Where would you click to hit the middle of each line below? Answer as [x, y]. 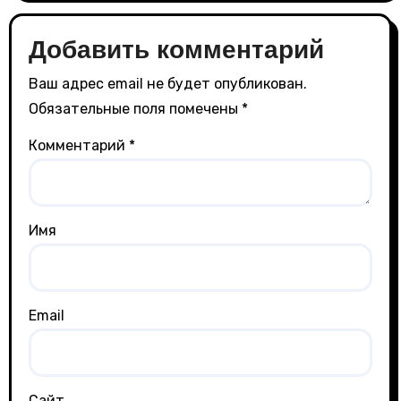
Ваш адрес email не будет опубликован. [168, 84]
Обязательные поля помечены [136, 109]
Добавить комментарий [177, 49]
